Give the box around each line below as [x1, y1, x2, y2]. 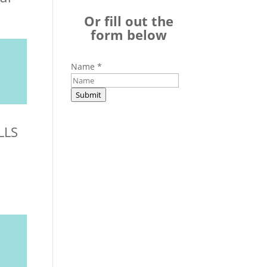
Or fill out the [84, 12, 174, 30]
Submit [76, 89, 102, 100]
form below [91, 26, 167, 44]
